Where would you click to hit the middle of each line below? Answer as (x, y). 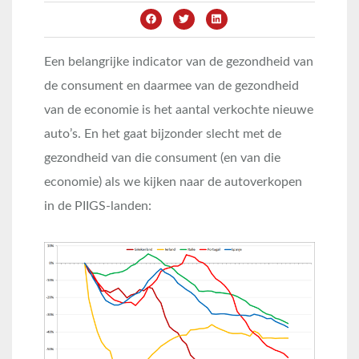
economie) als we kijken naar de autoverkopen (173, 182)
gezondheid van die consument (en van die (162, 158)
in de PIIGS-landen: (98, 206)
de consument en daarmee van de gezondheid (171, 86)
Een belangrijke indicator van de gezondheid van (179, 62)
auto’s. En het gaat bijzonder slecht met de (163, 134)
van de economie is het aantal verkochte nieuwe (179, 110)
